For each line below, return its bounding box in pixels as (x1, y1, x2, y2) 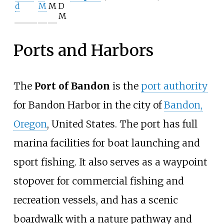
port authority (140, 79, 207, 92)
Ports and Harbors (13, 40, 153, 60)
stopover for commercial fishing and (13, 174, 184, 187)
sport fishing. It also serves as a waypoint (13, 155, 207, 168)
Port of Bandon (34, 79, 110, 92)
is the (109, 79, 141, 92)
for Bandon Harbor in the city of (13, 98, 164, 111)
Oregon (13, 117, 47, 130)
